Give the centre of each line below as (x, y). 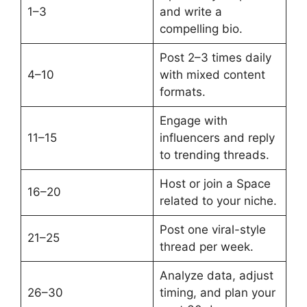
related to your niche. (218, 200)
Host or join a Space (215, 183)
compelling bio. (201, 28)
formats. (182, 91)
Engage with (193, 120)
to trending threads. (214, 155)
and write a (191, 11)
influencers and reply (217, 137)
